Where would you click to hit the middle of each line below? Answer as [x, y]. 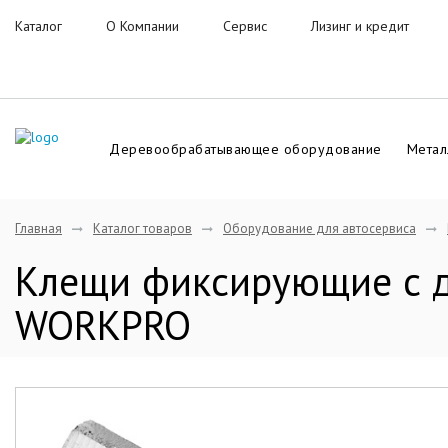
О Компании [142, 26]
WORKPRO [103, 325]
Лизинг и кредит [360, 26]
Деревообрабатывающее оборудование [245, 149]
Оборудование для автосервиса [319, 228]
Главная [38, 228]
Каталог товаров [142, 228]
